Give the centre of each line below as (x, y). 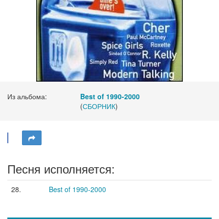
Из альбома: (27, 96)
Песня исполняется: (61, 168)
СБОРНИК (99, 106)
